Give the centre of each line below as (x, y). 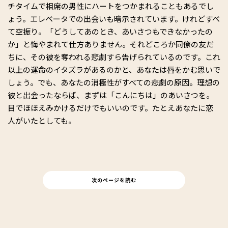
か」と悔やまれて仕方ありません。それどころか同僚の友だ (111, 44)
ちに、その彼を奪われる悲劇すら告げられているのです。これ (114, 57)
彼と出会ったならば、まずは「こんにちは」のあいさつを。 (111, 95)
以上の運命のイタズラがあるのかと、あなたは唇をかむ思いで (114, 70)
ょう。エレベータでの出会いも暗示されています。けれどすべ (114, 19)
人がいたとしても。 (42, 121)
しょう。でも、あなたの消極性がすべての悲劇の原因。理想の (114, 82)
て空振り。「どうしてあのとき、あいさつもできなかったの (110, 32)
